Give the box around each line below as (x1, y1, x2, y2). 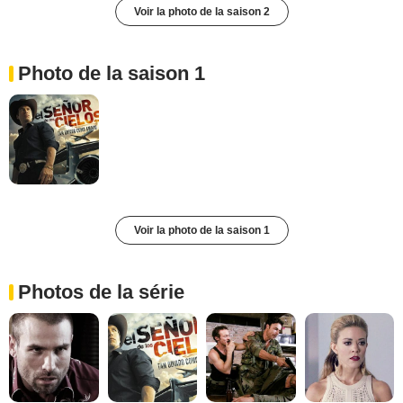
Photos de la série (18, 280, 184, 303)
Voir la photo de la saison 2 (133, 5, 270, 18)
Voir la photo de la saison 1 (133, 223, 270, 237)
